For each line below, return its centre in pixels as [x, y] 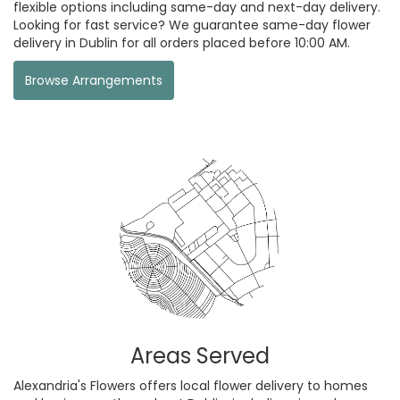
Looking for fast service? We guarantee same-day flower [192, 25]
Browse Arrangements [94, 80]
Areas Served [200, 355]
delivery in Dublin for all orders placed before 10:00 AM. [182, 42]
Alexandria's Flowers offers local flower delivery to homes [191, 385]
